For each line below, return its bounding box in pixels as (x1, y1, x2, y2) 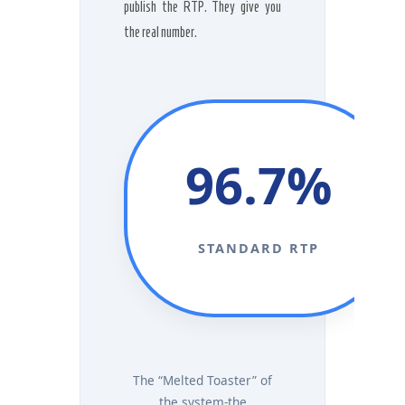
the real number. (124, 24, 197, 40)
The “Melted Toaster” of (133, 372, 272, 389)
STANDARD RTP (198, 240, 319, 257)
